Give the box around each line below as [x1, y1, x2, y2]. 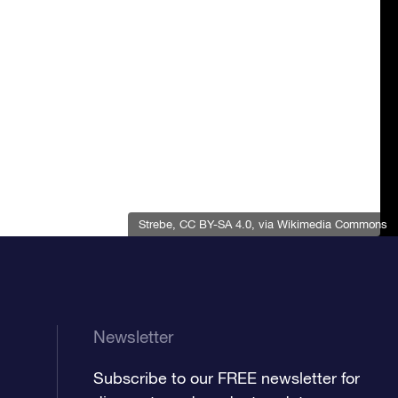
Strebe [139, 217, 172, 231]
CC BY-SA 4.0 [179, 217, 251, 231]
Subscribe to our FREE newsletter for [92, 368, 360, 387]
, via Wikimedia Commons [251, 217, 387, 231]
